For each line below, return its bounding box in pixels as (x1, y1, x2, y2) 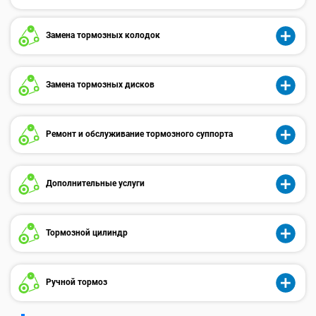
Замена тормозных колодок (44, 30, 160, 40)
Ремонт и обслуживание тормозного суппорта (44, 128, 233, 139)
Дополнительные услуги (44, 178, 145, 188)
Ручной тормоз (44, 276, 107, 287)
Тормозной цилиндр (44, 227, 128, 238)
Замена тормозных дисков (44, 79, 154, 90)
